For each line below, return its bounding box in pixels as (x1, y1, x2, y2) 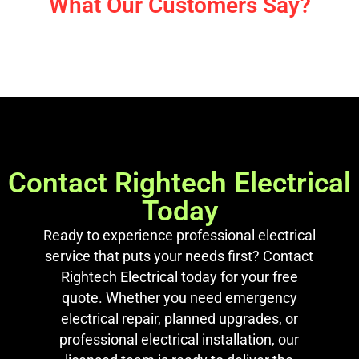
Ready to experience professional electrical (42, 227, 316, 244)
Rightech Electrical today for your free (60, 268, 298, 286)
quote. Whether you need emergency (61, 289, 297, 307)
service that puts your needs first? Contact (45, 248, 314, 265)
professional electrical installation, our (59, 331, 300, 349)
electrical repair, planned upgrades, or (60, 310, 298, 328)
